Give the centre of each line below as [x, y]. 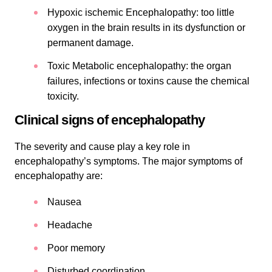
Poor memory [76, 248]
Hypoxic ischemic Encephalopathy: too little [141, 12]
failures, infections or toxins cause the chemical [148, 81]
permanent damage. [90, 42]
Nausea [64, 202]
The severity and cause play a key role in [102, 146]
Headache [70, 225]
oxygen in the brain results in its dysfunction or [146, 27]
